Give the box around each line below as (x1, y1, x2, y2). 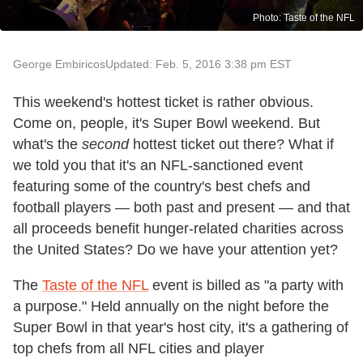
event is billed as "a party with (148, 277, 344, 294)
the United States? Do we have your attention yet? (13, 241, 338, 258)
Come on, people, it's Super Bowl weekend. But (13, 115, 320, 132)
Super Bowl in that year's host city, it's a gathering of (13, 319, 348, 336)
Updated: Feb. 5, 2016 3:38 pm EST (105, 58, 292, 71)
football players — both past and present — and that (13, 199, 350, 216)
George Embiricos (13, 58, 105, 71)
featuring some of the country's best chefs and (13, 178, 310, 195)
